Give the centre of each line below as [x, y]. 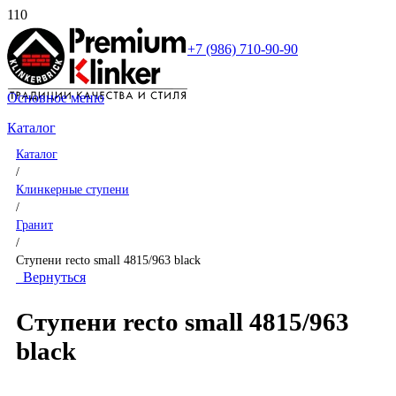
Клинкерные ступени [72, 189]
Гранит [34, 225]
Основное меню [56, 98]
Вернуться [51, 277]
